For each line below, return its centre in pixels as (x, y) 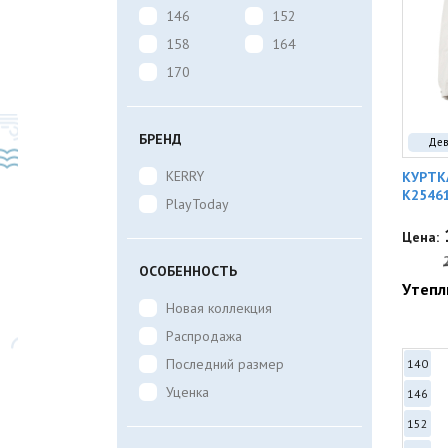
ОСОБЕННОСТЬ (188, 271)
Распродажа (204, 336)
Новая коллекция (219, 308)
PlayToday (197, 204)
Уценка (187, 392)
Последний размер (225, 364)
